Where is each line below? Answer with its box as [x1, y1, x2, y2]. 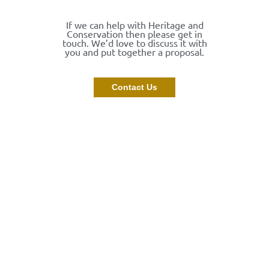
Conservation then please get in [67, 28, 202, 40]
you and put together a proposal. [65, 46, 204, 58]
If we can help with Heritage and [65, 19, 204, 31]
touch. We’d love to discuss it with [62, 37, 207, 49]
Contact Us [112, 82, 157, 92]
